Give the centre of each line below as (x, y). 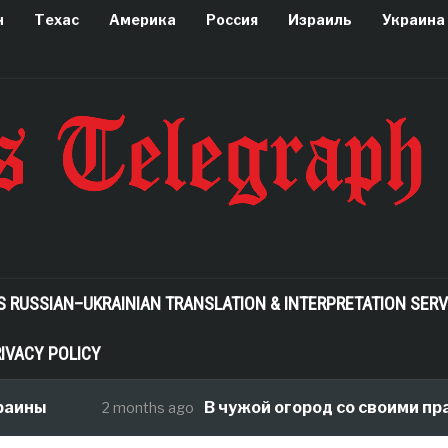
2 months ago (136, 407)
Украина (413, 19)
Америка (142, 19)
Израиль (319, 19)
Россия (231, 19)
